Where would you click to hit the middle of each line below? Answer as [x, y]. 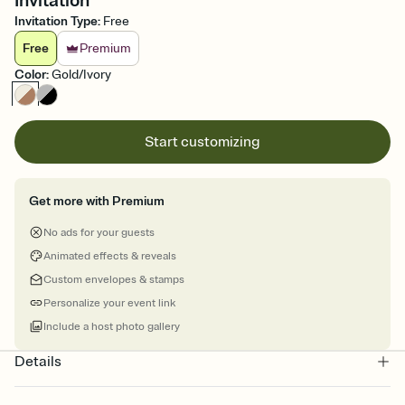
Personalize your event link [109, 304]
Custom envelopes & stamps [114, 280]
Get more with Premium [97, 202]
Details [38, 362]
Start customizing [202, 142]
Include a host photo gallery [112, 327]
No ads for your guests [99, 233]
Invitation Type [56, 22]
